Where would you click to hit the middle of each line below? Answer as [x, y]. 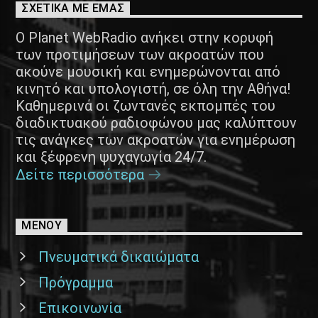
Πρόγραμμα [76, 282]
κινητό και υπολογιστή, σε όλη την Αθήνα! [153, 88]
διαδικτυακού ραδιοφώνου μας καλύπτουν [157, 122]
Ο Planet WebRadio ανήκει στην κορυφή [145, 37]
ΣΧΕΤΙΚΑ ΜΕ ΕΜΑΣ [73, 9]
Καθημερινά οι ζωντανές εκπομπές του [146, 105]
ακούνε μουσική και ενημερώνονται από [148, 71]
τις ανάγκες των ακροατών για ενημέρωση [156, 139]
